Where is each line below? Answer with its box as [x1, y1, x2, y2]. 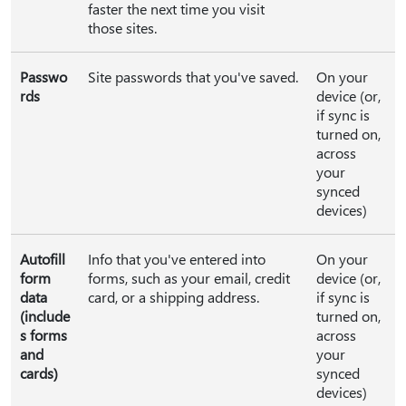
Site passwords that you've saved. [88, 67, 298, 86]
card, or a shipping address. [88, 287, 259, 306]
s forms [20, 325, 67, 344]
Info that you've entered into [88, 249, 266, 268]
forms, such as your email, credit [88, 268, 290, 287]
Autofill [20, 249, 65, 268]
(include [20, 306, 70, 325]
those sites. [88, 18, 157, 37]
